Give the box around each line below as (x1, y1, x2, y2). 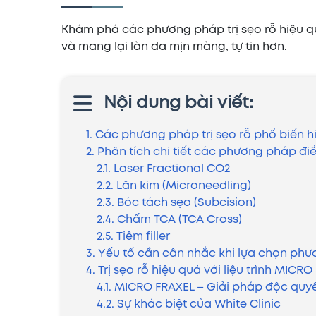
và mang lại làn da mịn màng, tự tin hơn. (61, 42, 287, 52)
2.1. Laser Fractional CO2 (97, 164, 230, 174)
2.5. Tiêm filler (97, 231, 170, 242)
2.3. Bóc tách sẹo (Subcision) (97, 197, 256, 208)
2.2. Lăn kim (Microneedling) (97, 181, 251, 191)
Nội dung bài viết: (104, 96, 253, 111)
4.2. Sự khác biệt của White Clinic (97, 299, 281, 310)
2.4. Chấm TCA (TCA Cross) (97, 214, 242, 225)
